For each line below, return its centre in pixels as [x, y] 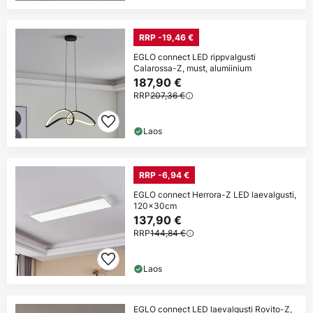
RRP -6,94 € [164, 175]
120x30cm [155, 206]
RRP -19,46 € [166, 38]
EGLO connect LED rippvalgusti [195, 57]
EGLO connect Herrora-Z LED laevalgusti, [215, 195]
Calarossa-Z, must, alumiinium [192, 68]
